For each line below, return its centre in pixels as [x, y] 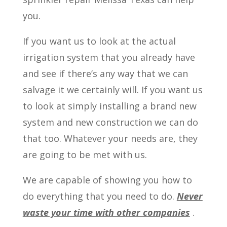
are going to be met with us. [85, 155]
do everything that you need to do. [100, 196]
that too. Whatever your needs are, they [110, 138]
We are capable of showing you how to [107, 180]
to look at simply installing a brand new [109, 106]
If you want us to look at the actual [99, 41]
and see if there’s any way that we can [105, 73]
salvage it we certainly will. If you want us [112, 90]
